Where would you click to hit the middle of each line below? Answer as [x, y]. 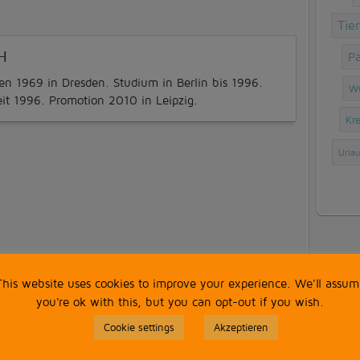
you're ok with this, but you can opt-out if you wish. [180, 302]
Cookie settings [139, 327]
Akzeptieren [241, 327]
